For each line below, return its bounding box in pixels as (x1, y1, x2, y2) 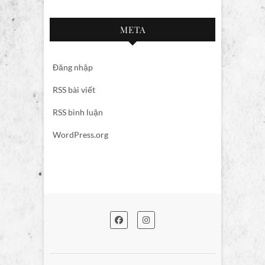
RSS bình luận (53, 106, 103, 117)
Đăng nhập (53, 62, 93, 72)
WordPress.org (53, 129, 108, 140)
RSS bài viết (53, 84, 95, 95)
